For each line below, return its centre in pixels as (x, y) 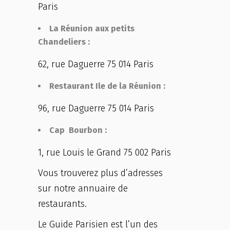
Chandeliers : (64, 42)
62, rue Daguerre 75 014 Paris (96, 64)
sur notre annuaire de (83, 188)
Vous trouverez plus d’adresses (100, 173)
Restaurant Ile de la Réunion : (107, 86)
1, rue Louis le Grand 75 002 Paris (104, 152)
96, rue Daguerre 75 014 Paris (96, 108)
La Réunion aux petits (92, 28)
